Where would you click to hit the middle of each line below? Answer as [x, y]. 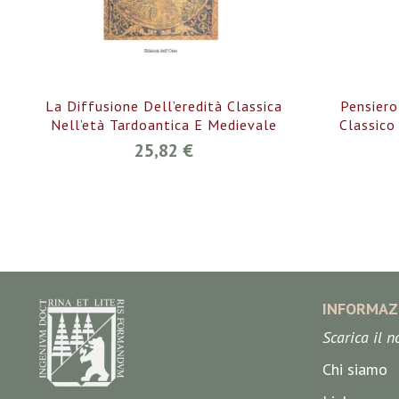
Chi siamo [355, 370]
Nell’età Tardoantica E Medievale [164, 125]
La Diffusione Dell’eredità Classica [164, 106]
